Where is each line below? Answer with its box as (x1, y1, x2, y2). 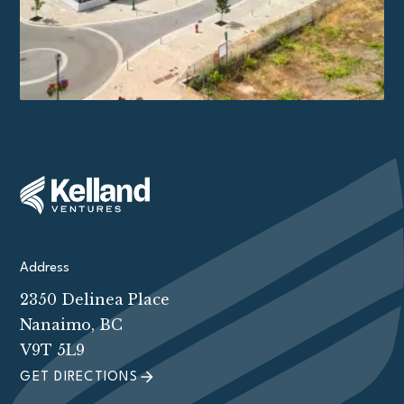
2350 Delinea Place (20, 290, 170, 309)
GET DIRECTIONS (20, 371, 138, 385)
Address (20, 262, 70, 276)
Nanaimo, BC (20, 316, 124, 335)
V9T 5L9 (20, 341, 86, 360)
